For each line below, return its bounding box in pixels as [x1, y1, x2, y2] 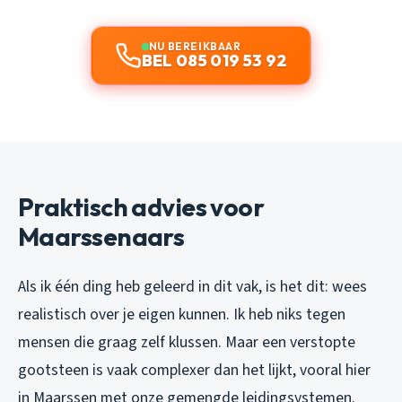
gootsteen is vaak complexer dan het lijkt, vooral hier [18, 358, 371, 381]
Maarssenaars [18, 220, 185, 252]
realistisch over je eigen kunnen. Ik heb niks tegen [18, 302, 345, 326]
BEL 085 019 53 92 [141, 49, 288, 71]
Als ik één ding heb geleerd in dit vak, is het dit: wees [18, 275, 367, 298]
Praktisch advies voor [18, 190, 265, 223]
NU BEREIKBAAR [148, 39, 241, 53]
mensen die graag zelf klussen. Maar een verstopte [18, 330, 355, 354]
